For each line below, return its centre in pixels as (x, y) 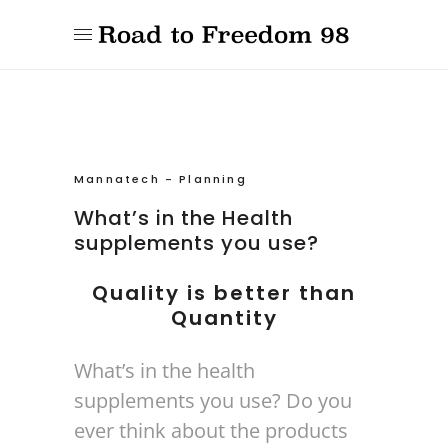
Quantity (224, 318)
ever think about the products (211, 430)
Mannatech (117, 179)
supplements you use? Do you (213, 400)
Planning (213, 179)
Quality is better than (224, 293)
